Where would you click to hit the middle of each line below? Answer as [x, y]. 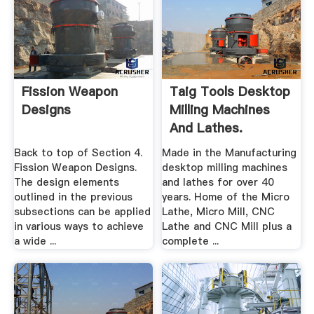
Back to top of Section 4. [78, 153]
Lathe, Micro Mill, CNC [219, 212]
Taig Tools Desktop [230, 92]
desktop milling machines [225, 168]
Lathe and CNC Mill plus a [227, 227]
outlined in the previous [73, 197]
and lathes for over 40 [218, 183]
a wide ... [35, 241]
